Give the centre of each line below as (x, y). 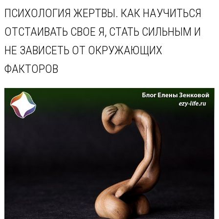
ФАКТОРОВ (31, 69)
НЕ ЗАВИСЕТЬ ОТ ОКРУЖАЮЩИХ (83, 51)
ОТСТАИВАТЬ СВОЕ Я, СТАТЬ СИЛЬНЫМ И (102, 32)
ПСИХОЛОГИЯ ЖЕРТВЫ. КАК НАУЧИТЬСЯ (103, 13)
